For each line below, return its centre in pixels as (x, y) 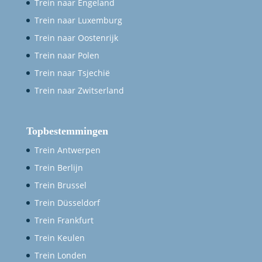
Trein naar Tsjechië (72, 73)
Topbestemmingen (67, 131)
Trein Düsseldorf (67, 203)
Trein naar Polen (67, 56)
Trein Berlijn (58, 168)
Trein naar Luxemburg (78, 20)
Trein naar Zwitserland (79, 91)
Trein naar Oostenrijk (76, 38)
